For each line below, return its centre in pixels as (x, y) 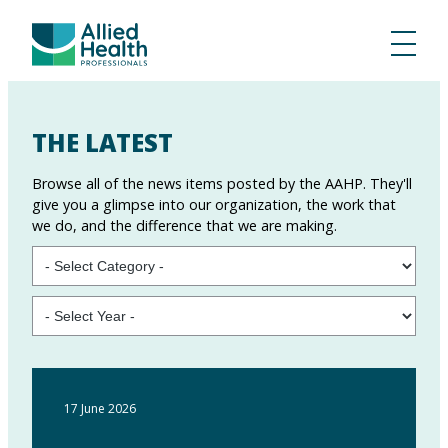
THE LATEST (102, 143)
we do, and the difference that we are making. (184, 226)
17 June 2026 (100, 409)
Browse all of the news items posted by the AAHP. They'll (222, 184)
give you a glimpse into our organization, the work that (214, 205)
